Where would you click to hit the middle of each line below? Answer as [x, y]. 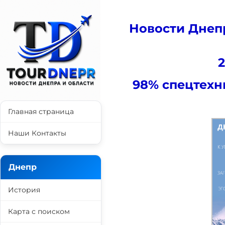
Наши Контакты [37, 133]
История [24, 190]
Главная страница [41, 111]
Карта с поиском [39, 211]
